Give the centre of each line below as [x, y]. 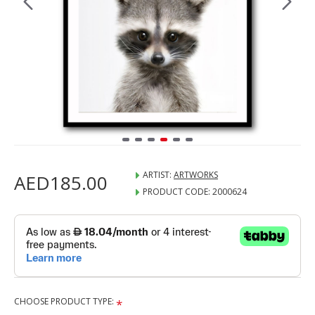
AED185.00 [61, 183]
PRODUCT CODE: [176, 192]
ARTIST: [157, 175]
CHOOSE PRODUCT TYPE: [64, 301]
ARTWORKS [196, 175]
